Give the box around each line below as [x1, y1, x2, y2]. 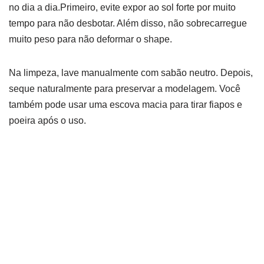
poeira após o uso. [9, 115, 86, 126]
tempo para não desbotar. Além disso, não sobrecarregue [9, 18, 247, 28]
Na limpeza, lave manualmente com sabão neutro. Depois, [9, 67, 253, 78]
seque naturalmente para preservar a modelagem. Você [9, 83, 240, 94]
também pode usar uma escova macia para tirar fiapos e [9, 99, 242, 110]
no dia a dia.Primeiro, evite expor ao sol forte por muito [9, 2, 236, 12]
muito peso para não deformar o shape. [9, 34, 172, 44]
